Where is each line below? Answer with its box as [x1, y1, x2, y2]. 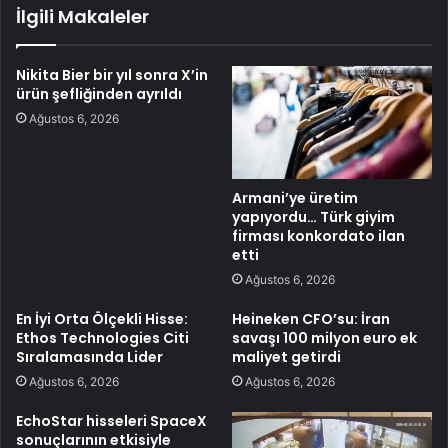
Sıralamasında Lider [16, 346, 163, 367]
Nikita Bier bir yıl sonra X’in [16, 65, 208, 86]
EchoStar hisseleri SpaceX [16, 410, 207, 431]
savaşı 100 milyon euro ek [232, 327, 417, 348]
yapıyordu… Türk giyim [232, 206, 395, 227]
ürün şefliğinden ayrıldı [16, 84, 182, 105]
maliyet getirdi [232, 346, 341, 367]
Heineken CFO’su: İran [232, 308, 390, 329]
